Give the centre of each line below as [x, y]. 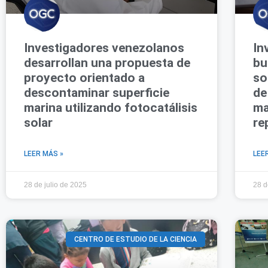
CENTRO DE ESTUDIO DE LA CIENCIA [135, 239]
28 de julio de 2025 [55, 185]
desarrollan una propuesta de [107, 63]
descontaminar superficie [97, 92]
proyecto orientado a [84, 77]
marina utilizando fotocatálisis [111, 107]
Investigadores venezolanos [104, 48]
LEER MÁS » [44, 153]
